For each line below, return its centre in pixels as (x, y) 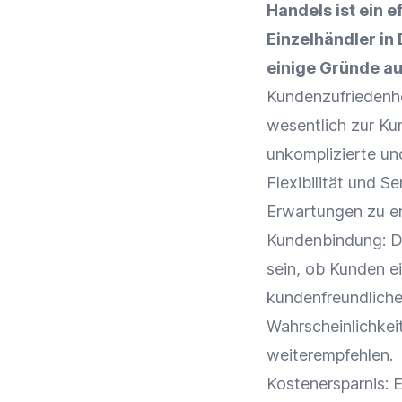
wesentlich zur (323, 125)
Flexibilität (305, 183)
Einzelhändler (321, 39)
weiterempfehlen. (330, 355)
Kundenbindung (324, 240)
